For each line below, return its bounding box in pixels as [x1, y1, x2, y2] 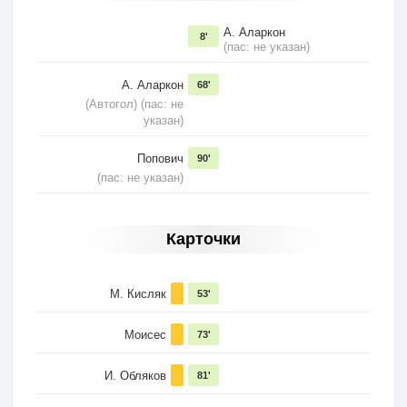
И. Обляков [104, 369, 166, 383]
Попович [137, 152, 184, 166]
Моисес [124, 328, 166, 342]
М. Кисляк [110, 287, 166, 302]
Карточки [166, 230, 241, 249]
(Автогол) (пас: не [85, 97, 184, 112]
